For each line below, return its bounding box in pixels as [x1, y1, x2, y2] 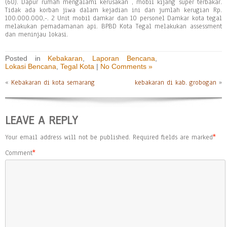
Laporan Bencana [92, 54, 155, 62]
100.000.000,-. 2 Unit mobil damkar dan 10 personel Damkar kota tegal [5, 14, 222, 23]
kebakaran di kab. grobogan [135, 78, 216, 87]
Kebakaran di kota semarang [11, 78, 95, 87]
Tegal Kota [60, 62, 94, 70]
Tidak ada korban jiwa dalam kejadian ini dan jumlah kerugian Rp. [5, 6, 222, 15]
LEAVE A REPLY [5, 112, 78, 128]
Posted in [5, 54, 48, 62]
